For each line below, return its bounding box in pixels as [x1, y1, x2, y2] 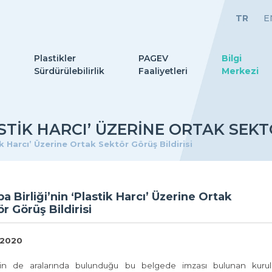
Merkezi [222, 66, 259, 76]
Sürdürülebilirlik [34, 66, 104, 76]
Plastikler [34, 53, 76, 64]
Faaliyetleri [138, 66, 188, 76]
